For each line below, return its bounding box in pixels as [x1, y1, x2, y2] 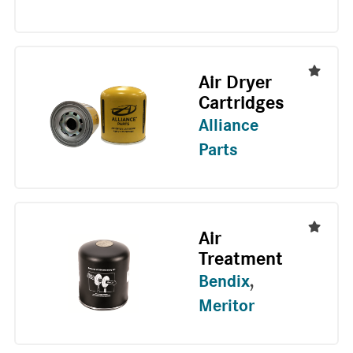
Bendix [198, 273, 250, 291]
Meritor [198, 297, 255, 315]
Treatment [198, 250, 283, 269]
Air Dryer [198, 73, 272, 93]
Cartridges [198, 94, 284, 113]
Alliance [198, 117, 258, 135]
